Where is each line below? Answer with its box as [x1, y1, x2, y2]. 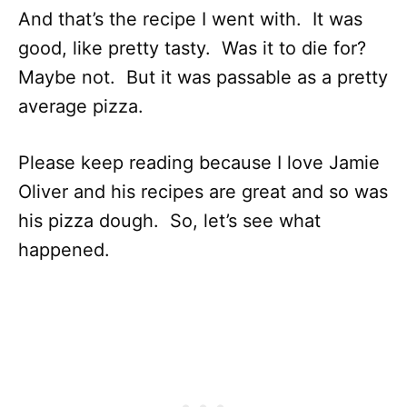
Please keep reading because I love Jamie [18, 152, 380, 174]
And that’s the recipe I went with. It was [18, 8, 362, 30]
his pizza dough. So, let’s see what [18, 210, 321, 232]
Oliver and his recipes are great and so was [18, 181, 388, 203]
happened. [18, 239, 110, 261]
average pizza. [18, 95, 144, 117]
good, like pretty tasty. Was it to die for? [18, 37, 372, 59]
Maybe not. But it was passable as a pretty [18, 66, 388, 88]
